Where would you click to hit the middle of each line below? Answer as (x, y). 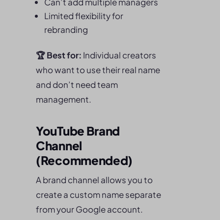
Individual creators (119, 55)
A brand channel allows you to (94, 180)
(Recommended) (84, 160)
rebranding (66, 29)
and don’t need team (77, 84)
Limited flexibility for (84, 16)
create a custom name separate (98, 194)
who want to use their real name (98, 70)
